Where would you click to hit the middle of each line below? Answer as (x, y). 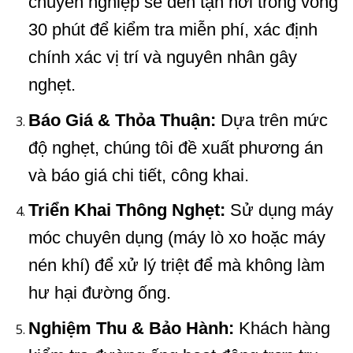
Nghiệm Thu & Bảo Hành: (131, 328)
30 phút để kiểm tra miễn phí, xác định (173, 30)
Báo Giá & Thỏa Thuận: (122, 120)
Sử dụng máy (279, 210)
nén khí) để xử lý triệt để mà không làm (176, 266)
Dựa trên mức (271, 120)
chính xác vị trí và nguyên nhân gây (162, 58)
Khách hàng (282, 328)
